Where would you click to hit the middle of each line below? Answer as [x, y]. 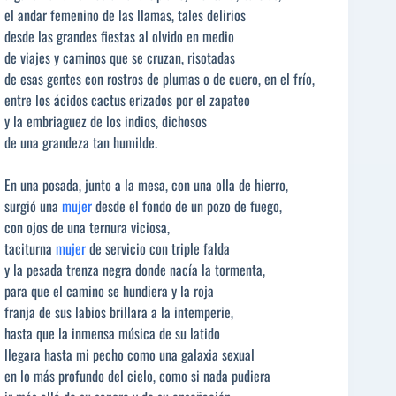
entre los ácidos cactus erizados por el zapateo [127, 99]
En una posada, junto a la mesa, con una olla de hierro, [146, 184]
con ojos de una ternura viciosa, [87, 227]
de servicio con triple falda [158, 248]
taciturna [30, 248]
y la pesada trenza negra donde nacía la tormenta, [135, 269]
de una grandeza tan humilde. [81, 142]
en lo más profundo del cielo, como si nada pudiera [137, 375]
